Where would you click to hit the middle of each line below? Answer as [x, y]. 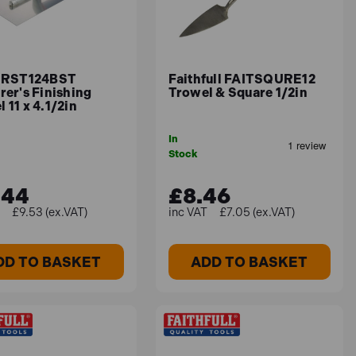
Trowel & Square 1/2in [238, 92]
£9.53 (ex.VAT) [50, 213]
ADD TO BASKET [250, 261]
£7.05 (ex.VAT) [257, 213]
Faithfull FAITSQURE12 [242, 79]
